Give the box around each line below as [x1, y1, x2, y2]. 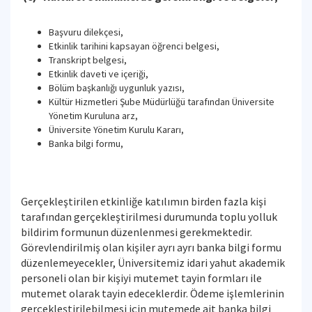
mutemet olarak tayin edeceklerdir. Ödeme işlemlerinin [21, 286, 284, 300]
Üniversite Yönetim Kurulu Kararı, [49, 123, 184, 136]
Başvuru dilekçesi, [49, 26, 123, 38]
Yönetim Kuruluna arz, [49, 109, 138, 122]
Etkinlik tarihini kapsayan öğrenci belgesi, [49, 40, 219, 52]
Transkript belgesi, [49, 54, 127, 66]
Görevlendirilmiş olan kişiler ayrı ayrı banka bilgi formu [21, 240, 281, 254]
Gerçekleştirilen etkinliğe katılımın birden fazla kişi [21, 194, 266, 208]
